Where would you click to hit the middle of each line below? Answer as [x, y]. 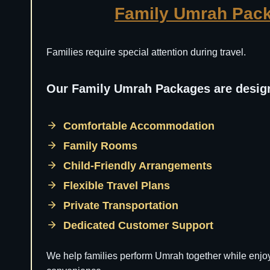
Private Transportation [122, 206]
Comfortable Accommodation [140, 126]
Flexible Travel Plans [118, 186]
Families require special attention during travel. [146, 52]
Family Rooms [102, 146]
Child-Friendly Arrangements [139, 166]
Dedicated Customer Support [140, 225]
